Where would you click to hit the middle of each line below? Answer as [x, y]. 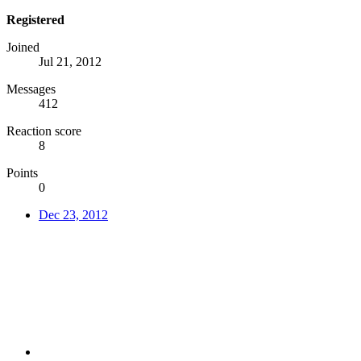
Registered [35, 20]
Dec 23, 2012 [73, 215]
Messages [31, 89]
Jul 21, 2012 [70, 62]
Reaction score [44, 131]
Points [22, 173]
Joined [23, 48]
